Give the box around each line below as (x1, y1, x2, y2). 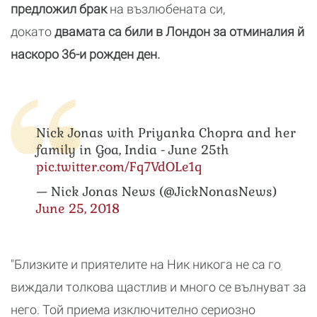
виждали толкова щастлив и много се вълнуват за (11, 279, 306, 294)
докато (11, 24, 52, 39)
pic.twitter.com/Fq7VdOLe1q (36, 158, 202, 175)
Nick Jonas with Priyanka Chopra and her (36, 125, 296, 141)
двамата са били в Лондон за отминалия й (52, 24, 304, 39)
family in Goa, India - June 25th (36, 142, 229, 158)
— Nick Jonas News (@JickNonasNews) (36, 183, 277, 200)
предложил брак (11, 1, 110, 16)
